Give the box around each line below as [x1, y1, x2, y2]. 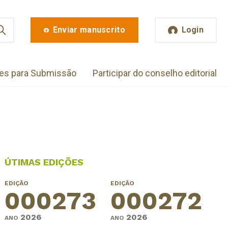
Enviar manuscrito [52, 25, 125, 35]
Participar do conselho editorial [93, 67, 217, 78]
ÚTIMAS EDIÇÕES [4, 156, 83, 167]
